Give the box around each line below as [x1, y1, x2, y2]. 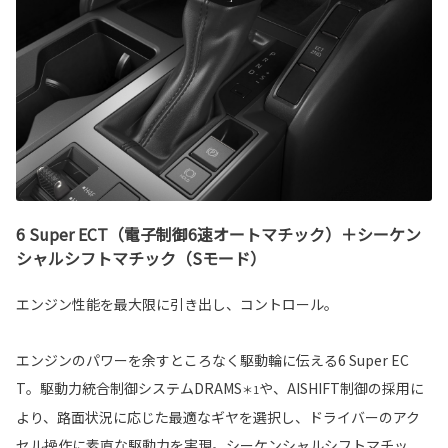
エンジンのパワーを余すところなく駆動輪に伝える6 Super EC [16, 350, 409, 371]
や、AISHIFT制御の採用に [259, 378, 424, 399]
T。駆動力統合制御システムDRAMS [16, 378, 242, 399]
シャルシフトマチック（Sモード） [16, 246, 266, 271]
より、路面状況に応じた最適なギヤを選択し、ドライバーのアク [16, 407, 420, 428]
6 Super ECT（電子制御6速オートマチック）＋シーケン [16, 222, 421, 247]
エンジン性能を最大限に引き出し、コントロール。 [16, 294, 338, 315]
